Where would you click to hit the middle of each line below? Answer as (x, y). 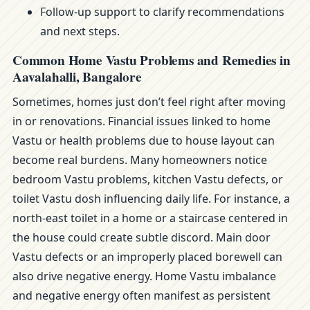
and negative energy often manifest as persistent (142, 295)
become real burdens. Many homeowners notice (140, 160)
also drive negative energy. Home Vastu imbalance (144, 276)
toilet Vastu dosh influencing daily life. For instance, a (151, 199)
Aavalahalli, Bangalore (77, 77)
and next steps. (80, 31)
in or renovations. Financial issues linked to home (142, 121)
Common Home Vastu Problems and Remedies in (152, 60)
